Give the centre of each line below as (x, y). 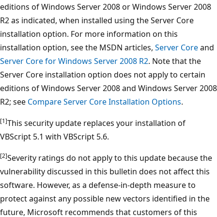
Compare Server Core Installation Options (104, 101)
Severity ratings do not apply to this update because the (110, 158)
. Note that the (175, 61)
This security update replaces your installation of (96, 123)
